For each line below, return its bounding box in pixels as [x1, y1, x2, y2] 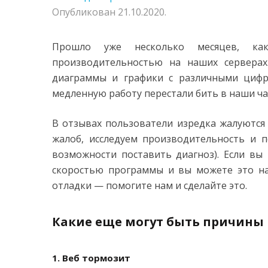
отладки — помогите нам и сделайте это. [52, 179, 247, 192]
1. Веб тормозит [52, 252, 130, 264]
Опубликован [52, 5, 118, 19]
